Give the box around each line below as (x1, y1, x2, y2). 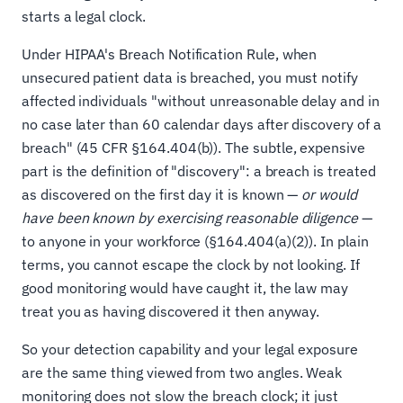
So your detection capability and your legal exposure (22, 340, 358, 359)
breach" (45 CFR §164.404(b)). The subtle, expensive (22, 139, 365, 157)
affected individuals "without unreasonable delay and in (22, 92, 380, 111)
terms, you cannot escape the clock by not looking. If (22, 255, 360, 274)
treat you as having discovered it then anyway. (22, 302, 320, 321)
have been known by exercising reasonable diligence (22, 209, 359, 228)
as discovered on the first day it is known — (22, 185, 302, 204)
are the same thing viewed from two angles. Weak (22, 363, 343, 382)
